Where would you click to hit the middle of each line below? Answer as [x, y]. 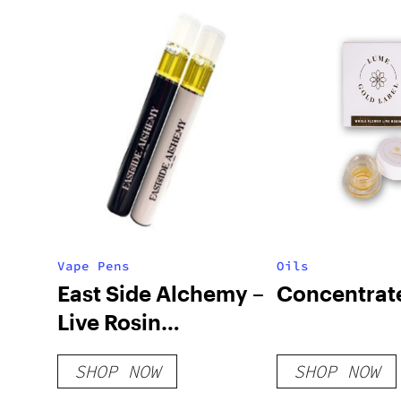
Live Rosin [109, 322]
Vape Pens [94, 266]
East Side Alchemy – [161, 293]
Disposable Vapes [149, 350]
